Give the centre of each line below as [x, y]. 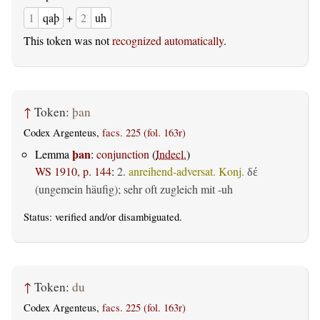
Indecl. [171, 154]
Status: [39, 217]
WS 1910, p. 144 [73, 171]
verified [71, 217]
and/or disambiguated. [134, 217]
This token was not [68, 41]
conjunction [123, 154]
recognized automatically [168, 41]
